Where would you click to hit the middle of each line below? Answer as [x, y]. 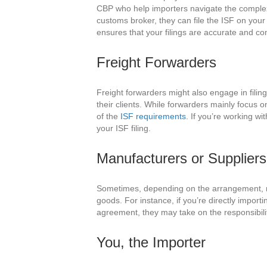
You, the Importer [151, 243]
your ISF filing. [124, 128]
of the [108, 117]
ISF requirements [153, 117]
